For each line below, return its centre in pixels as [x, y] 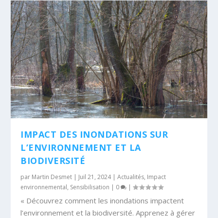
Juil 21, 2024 [95, 177]
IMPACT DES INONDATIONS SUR [94, 134]
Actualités [131, 177]
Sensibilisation [90, 187]
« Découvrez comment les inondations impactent [102, 200]
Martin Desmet [52, 177]
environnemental [44, 187]
